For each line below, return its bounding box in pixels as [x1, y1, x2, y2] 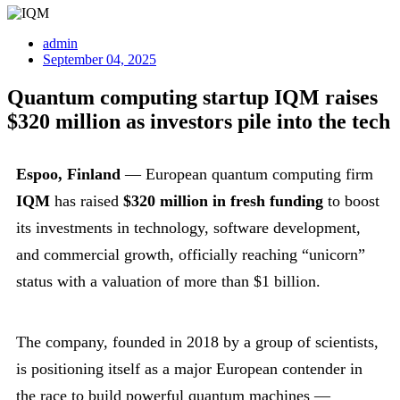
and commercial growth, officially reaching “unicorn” [16, 245, 365, 263]
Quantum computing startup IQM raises [7, 86, 378, 110]
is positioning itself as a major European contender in [16, 359, 362, 378]
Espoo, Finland [16, 164, 121, 183]
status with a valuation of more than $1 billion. [16, 271, 321, 290]
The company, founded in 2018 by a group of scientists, [16, 332, 379, 351]
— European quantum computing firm [121, 164, 373, 183]
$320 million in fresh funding [123, 191, 323, 210]
